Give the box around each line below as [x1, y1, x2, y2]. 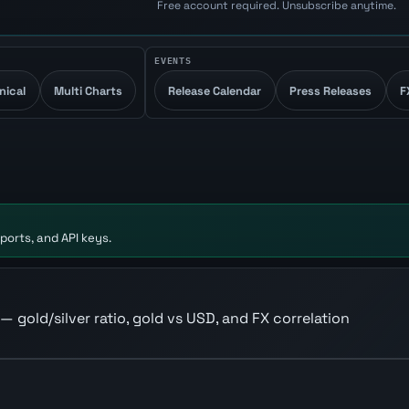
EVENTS [154, 50, 192, 68]
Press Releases [289, 82, 372, 99]
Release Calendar [168, 82, 262, 99]
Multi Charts [54, 82, 123, 99]
